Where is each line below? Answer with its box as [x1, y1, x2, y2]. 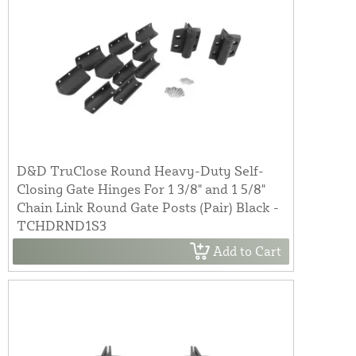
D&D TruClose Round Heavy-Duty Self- [17, 161, 264, 179]
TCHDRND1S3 [17, 216, 106, 234]
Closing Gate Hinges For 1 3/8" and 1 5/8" [17, 180, 265, 197]
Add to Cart [213, 243, 281, 260]
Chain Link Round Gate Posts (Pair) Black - [17, 198, 279, 215]
